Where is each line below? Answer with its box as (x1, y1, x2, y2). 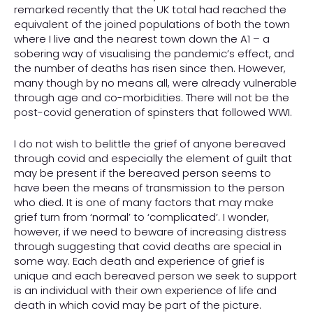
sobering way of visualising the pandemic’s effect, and (14, 46, 294, 61)
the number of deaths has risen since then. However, (14, 61, 286, 76)
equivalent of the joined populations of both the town (14, 17, 290, 32)
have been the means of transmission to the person (14, 180, 284, 196)
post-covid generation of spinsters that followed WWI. (14, 105, 292, 120)
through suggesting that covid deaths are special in (14, 239, 282, 254)
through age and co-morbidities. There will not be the (14, 90, 289, 105)
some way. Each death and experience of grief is (14, 254, 265, 269)
